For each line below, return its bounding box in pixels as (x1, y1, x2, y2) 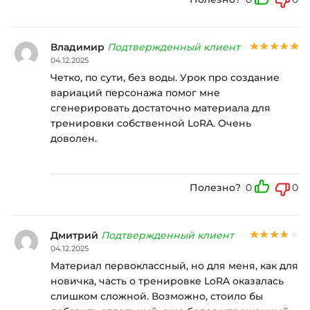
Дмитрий (51, 228, 101, 241)
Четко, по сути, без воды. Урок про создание (51, 71, 280, 84)
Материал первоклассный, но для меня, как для (51, 259, 298, 273)
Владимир (51, 40, 107, 53)
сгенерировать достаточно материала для (51, 102, 271, 115)
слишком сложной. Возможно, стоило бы (51, 290, 263, 303)
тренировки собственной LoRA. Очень (51, 117, 251, 130)
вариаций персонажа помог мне (51, 86, 220, 100)
